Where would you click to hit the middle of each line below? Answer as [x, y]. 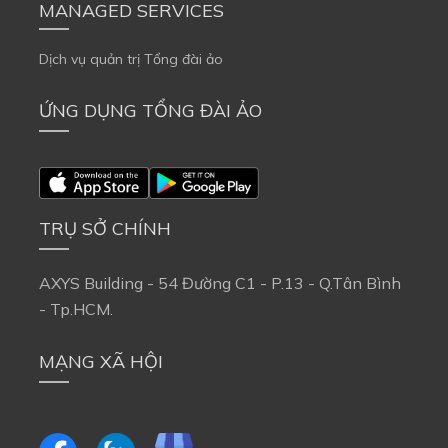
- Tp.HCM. [76, 309]
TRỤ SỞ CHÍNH [105, 229]
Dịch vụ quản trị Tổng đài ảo [131, 58]
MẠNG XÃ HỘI [101, 362]
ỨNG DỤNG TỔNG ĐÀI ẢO [150, 110]
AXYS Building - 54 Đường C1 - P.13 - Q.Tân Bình [220, 283]
